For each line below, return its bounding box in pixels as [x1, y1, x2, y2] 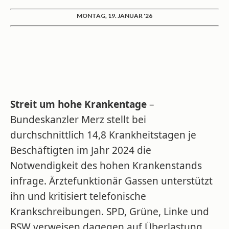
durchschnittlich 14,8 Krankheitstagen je [10, 128, 196, 142]
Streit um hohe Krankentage [10, 98, 147, 111]
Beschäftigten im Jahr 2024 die [10, 144, 151, 157]
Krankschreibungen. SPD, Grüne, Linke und [10, 205, 209, 218]
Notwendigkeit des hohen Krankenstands [10, 159, 202, 172]
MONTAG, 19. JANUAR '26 [77, 12, 152, 19]
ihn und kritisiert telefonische [10, 190, 146, 203]
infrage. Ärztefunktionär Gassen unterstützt [10, 174, 213, 188]
